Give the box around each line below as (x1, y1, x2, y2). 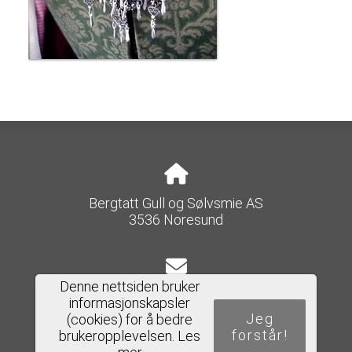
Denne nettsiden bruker (59, 278, 200, 295)
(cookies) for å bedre (67, 311, 193, 328)
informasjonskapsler (69, 295, 191, 312)
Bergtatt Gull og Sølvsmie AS (89, 195, 263, 212)
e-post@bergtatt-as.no (108, 288, 244, 305)
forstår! (231, 326, 288, 343)
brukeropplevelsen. (59, 328, 178, 345)
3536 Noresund (129, 211, 223, 229)
